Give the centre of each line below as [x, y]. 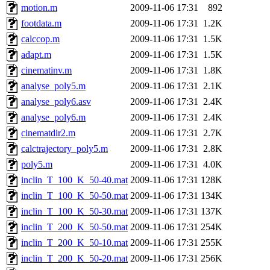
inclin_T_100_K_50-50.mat [74, 196]
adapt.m [36, 55]
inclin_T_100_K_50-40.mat [74, 180]
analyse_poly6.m [53, 118]
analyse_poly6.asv [56, 102]
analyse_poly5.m [53, 86]
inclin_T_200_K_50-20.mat [74, 259]
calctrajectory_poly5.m [64, 149]
